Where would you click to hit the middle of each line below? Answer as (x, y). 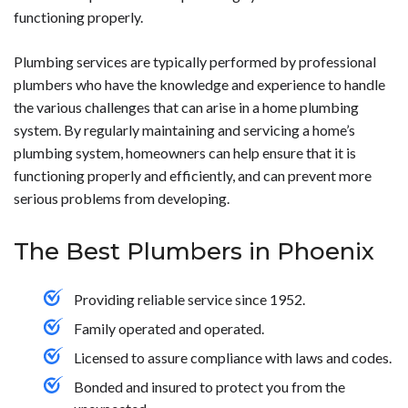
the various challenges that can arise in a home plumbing (186, 107)
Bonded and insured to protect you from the (209, 387)
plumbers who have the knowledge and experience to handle (199, 84)
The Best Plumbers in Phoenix (194, 252)
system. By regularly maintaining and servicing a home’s (184, 129)
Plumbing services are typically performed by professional (195, 61)
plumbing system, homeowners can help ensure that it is (185, 152)
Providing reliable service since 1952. (189, 300)
